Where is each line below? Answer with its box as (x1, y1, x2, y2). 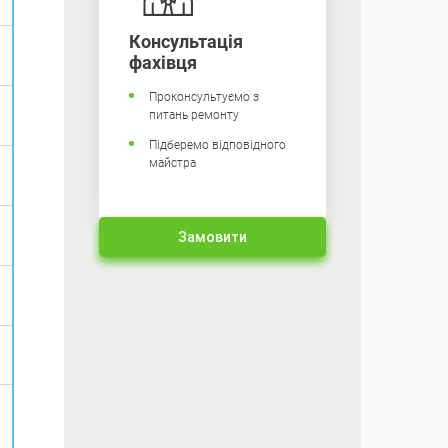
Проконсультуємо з (148, 90, 259, 104)
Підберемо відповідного (148, 138, 286, 152)
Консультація (128, 31, 243, 52)
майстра (148, 156, 196, 170)
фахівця (128, 52, 197, 73)
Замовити (177, 229, 247, 245)
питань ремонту (148, 108, 239, 122)
